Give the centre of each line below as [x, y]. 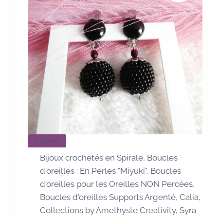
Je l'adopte [47, 141]
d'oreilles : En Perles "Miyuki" [93, 171]
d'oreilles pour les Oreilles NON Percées [117, 184]
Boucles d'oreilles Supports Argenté [108, 197]
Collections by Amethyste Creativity [108, 210]
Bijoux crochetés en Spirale [92, 157]
